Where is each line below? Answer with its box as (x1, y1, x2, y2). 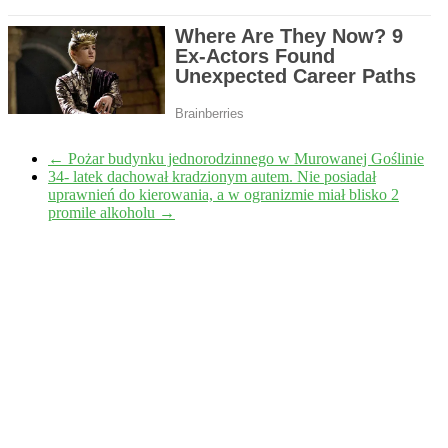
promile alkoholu (48, 204, 159, 222)
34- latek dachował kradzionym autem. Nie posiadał (48, 168, 376, 186)
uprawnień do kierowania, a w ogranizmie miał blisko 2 (48, 186, 399, 204)
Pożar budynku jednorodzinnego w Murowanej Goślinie (64, 150, 424, 168)
